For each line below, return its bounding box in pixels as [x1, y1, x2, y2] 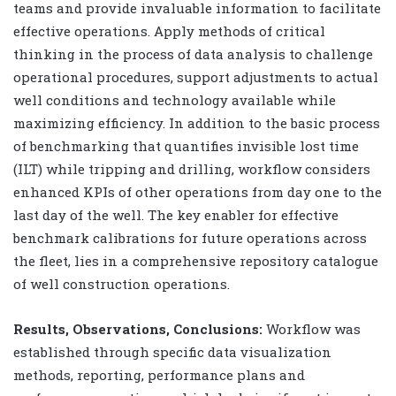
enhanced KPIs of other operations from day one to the [13, 182, 382, 201]
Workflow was [263, 319, 361, 338]
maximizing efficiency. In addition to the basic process [13, 113, 380, 132]
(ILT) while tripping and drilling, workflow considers [13, 159, 370, 178]
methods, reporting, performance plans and [13, 365, 305, 384]
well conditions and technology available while [13, 90, 336, 109]
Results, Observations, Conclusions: [13, 319, 263, 338]
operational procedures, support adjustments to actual [13, 67, 378, 86]
